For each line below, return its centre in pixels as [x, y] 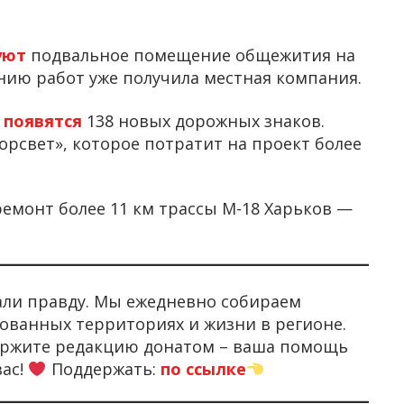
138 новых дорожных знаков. [206, 120]
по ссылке [203, 368]
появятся [45, 120]
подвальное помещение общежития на [193, 55]
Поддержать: [103, 368]
